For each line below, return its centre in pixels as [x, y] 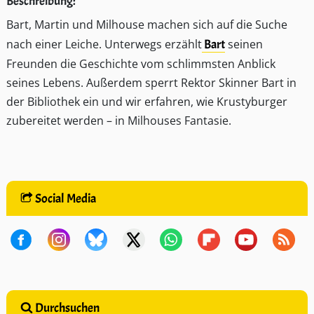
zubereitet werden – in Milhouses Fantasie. [119, 121]
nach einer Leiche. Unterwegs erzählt [104, 45]
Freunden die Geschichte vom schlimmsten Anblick [141, 64]
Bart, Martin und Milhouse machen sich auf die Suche [147, 25]
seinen [244, 45]
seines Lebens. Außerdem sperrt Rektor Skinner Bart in [151, 83]
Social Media [64, 199]
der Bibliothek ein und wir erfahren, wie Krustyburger [147, 102]
